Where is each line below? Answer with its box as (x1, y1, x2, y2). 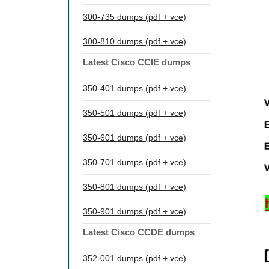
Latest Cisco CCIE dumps (83, 57, 190, 67)
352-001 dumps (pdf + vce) (83, 253, 186, 263)
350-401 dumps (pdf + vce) (83, 83, 186, 93)
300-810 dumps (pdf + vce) (83, 37, 186, 46)
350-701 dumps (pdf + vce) (83, 157, 186, 167)
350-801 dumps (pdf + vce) (83, 182, 186, 192)
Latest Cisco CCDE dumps (83, 227, 195, 237)
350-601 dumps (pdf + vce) (83, 133, 186, 142)
